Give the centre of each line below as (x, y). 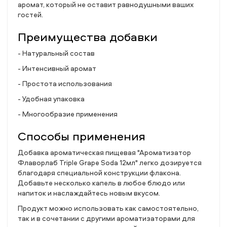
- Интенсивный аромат (57, 68)
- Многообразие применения (68, 114)
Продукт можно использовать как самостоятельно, (108, 208)
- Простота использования (65, 83)
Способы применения (82, 136)
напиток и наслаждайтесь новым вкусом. (89, 193)
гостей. (30, 14)
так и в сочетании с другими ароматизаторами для (106, 218)
